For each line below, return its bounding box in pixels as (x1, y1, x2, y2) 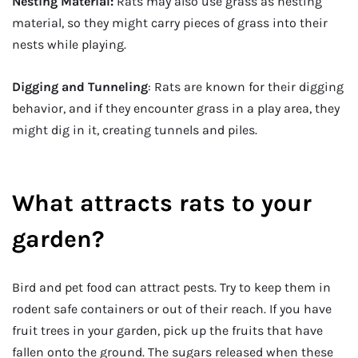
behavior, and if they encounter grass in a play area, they (12, 101, 340, 117)
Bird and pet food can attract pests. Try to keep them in (12, 279, 331, 295)
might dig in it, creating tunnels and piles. (12, 122, 257, 138)
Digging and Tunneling (12, 79, 148, 95)
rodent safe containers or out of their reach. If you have (12, 300, 332, 316)
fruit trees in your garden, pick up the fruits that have (12, 322, 323, 338)
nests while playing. (12, 36, 126, 52)
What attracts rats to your (12, 188, 312, 217)
